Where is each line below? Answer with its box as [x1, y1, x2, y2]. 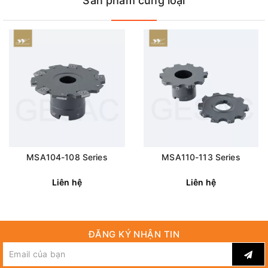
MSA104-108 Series [26, 151, 108, 162]
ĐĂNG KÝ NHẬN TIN [88, 228, 180, 240]
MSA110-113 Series [162, 151, 240, 162]
